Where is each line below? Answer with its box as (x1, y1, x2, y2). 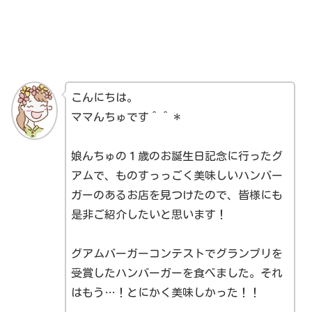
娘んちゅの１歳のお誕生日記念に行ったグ (70, 150, 283, 162)
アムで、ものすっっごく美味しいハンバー (70, 169, 283, 181)
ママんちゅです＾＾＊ (70, 111, 182, 123)
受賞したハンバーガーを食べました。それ (70, 267, 283, 279)
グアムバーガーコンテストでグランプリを (70, 247, 283, 259)
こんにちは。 (70, 91, 138, 103)
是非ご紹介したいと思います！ (70, 208, 227, 220)
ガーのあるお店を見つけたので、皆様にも (70, 189, 283, 201)
